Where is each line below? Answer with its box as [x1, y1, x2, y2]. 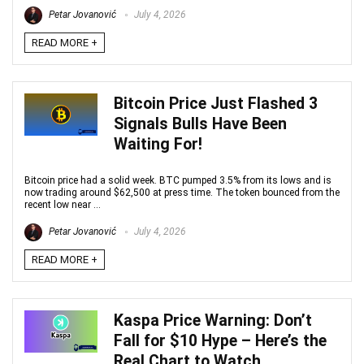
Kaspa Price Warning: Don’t [114, 311, 312, 330]
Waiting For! [114, 135, 202, 154]
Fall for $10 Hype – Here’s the [114, 331, 327, 350]
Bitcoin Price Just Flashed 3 [114, 94, 318, 113]
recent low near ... [24, 199, 101, 210]
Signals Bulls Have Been [114, 115, 287, 133]
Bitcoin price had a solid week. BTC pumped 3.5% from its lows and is [24, 175, 331, 186]
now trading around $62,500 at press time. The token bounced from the [24, 187, 340, 198]
